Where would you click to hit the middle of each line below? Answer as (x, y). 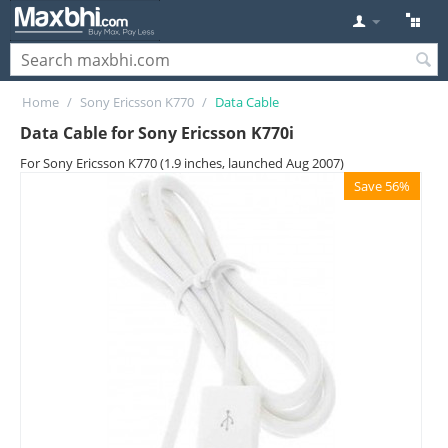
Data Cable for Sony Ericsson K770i (157, 133)
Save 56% (382, 186)
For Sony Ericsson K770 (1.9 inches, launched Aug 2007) (182, 163)
